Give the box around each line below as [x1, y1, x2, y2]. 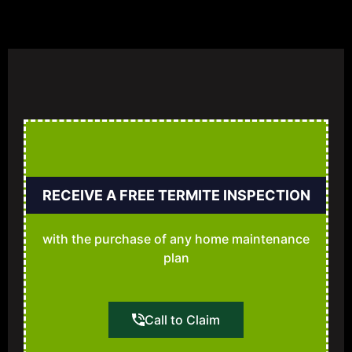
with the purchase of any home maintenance [42, 231, 310, 247]
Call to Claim [145, 312, 220, 328]
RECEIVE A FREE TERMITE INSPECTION [42, 187, 310, 204]
